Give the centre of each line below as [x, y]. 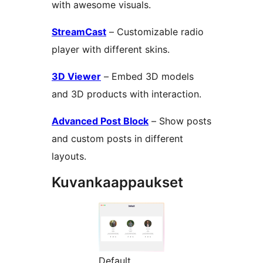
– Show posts [180, 121]
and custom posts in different [117, 139]
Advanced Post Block [100, 121]
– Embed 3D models [147, 77]
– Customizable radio [155, 32]
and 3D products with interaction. [127, 94]
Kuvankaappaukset [117, 183]
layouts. [69, 156]
